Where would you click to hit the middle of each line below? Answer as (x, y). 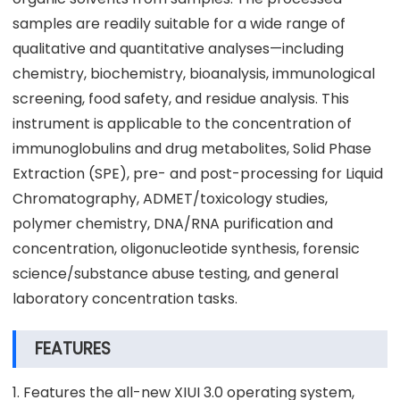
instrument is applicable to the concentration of (182, 123)
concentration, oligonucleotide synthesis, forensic (186, 248)
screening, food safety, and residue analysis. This (181, 98)
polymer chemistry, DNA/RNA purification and (173, 223)
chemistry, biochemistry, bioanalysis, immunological (194, 73)
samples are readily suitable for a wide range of (179, 23)
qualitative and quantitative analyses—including (178, 48)
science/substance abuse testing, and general (175, 273)
